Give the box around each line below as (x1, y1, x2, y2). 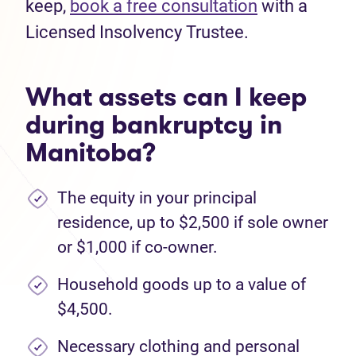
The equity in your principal (57, 188, 257, 207)
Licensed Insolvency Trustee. (25, 22, 249, 42)
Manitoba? (25, 134, 156, 171)
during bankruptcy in (25, 106, 282, 143)
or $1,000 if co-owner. (57, 238, 218, 257)
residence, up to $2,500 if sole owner (57, 213, 328, 232)
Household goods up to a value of (57, 275, 306, 294)
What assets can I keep (25, 79, 307, 115)
